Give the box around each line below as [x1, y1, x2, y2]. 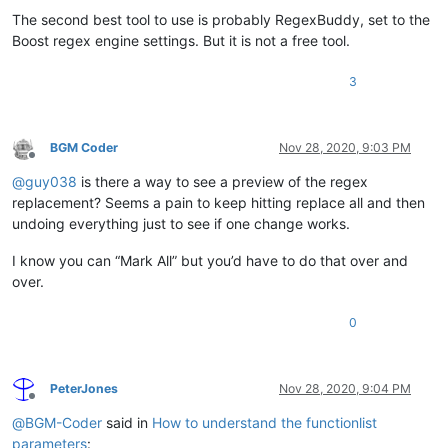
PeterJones [50, 381, 118, 397]
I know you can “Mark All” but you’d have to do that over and [12, 252, 408, 270]
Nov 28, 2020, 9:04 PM [279, 381, 411, 397]
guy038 [25, 173, 77, 191]
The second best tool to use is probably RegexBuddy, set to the [12, 11, 430, 29]
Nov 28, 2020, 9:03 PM [279, 140, 411, 156]
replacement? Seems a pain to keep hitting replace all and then [12, 194, 425, 212]
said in [102, 414, 152, 432]
